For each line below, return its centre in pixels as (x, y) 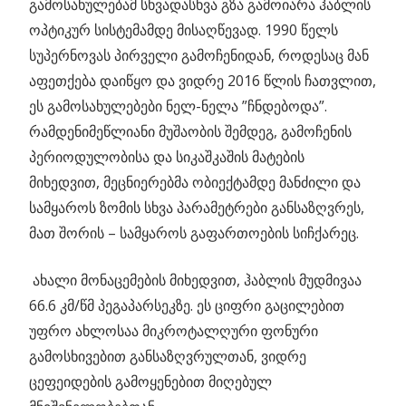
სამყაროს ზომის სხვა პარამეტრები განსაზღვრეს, (197, 207)
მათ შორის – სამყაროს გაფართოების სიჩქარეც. (194, 232)
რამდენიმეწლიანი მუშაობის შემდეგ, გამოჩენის (190, 131)
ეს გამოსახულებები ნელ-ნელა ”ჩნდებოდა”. (178, 106)
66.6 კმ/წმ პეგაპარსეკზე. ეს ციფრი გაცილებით (187, 305)
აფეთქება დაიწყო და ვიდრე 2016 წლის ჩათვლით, (203, 80)
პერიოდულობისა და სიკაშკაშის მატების (167, 156)
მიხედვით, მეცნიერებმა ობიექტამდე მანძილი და (195, 182)
